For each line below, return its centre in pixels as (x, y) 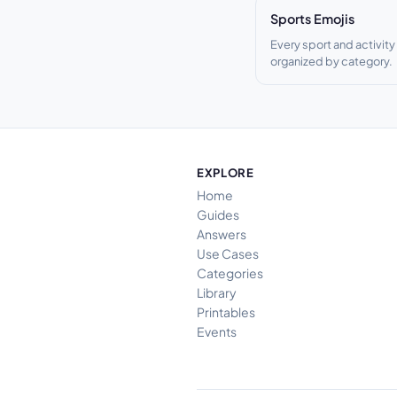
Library (217, 292)
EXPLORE (226, 172)
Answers (222, 234)
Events (217, 331)
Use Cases (228, 253)
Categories (230, 272)
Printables (226, 311)
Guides (218, 214)
